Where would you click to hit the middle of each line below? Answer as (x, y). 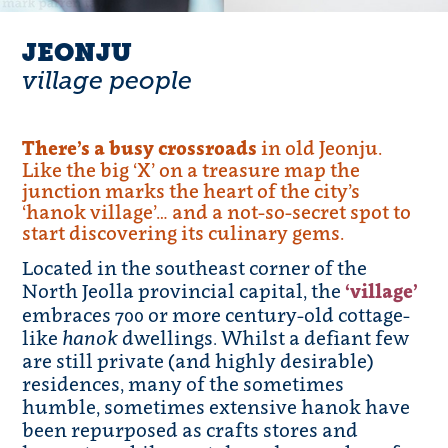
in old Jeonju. (320, 148)
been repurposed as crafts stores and (190, 430)
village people (107, 81)
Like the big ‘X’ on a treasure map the (191, 170)
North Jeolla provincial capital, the (184, 291)
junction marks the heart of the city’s (191, 191)
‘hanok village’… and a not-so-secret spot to (217, 212)
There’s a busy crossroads (140, 148)
